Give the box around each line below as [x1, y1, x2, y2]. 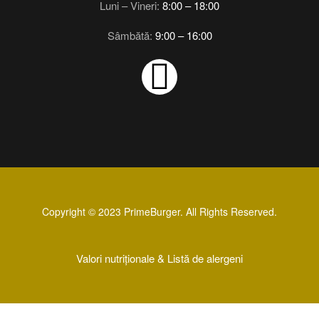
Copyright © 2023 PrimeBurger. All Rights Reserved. [42, 204, 277, 219]
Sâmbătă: [107, 27, 155, 43]
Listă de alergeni [167, 250, 243, 266]
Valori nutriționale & [76, 250, 167, 266]
